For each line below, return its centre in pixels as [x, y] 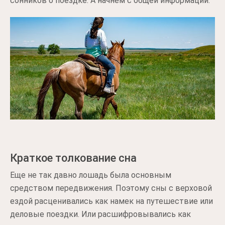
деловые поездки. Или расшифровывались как [100, 214]
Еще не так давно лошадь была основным [91, 175]
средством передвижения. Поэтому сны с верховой [111, 188]
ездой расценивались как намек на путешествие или [111, 201]
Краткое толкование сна [73, 158]
